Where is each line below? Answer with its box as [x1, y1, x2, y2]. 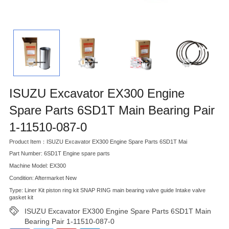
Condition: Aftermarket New [9, 175, 77, 181]
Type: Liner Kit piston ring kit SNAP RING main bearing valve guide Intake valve [9, 187, 205, 193]
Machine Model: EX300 [9, 163, 66, 169]
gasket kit [9, 194, 33, 200]
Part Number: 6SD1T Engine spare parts [9, 150, 110, 157]
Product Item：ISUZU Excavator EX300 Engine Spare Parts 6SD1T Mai [9, 138, 187, 145]
